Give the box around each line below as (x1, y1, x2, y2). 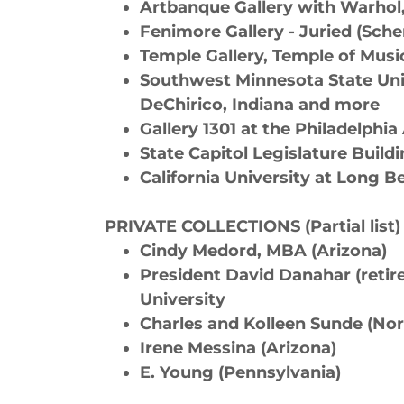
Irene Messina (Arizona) (140, 338, 337, 358)
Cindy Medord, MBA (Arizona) (140, 241, 388, 261)
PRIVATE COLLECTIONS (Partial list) (105, 216, 400, 236)
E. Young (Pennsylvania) (140, 363, 342, 382)
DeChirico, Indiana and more (140, 95, 385, 115)
